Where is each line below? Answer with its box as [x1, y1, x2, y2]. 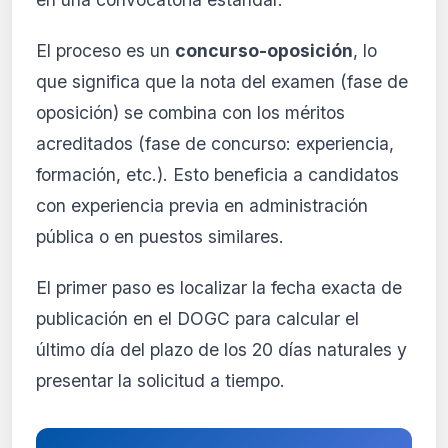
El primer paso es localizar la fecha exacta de [36, 276, 402, 298]
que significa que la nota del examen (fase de [36, 70, 408, 92]
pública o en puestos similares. [36, 225, 284, 247]
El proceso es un [36, 39, 175, 61]
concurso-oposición [175, 39, 353, 61]
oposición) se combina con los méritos [36, 101, 345, 123]
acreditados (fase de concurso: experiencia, [36, 132, 394, 154]
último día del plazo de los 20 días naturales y [36, 338, 407, 360]
